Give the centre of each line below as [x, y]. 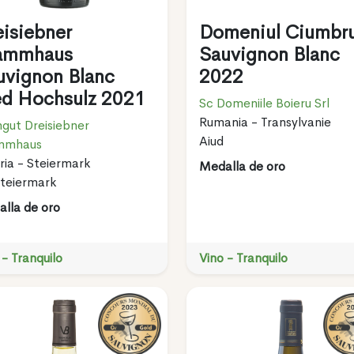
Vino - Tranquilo [243, 258]
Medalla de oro [242, 166]
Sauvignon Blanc [269, 54]
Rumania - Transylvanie [265, 122]
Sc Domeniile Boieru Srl [264, 103]
